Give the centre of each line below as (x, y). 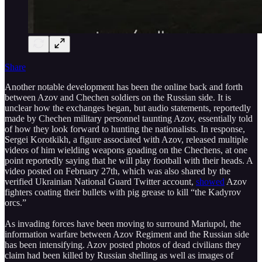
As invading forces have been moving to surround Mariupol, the (123, 223)
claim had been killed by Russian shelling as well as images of (119, 255)
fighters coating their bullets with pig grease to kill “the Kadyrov (123, 192)
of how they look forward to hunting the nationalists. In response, (125, 129)
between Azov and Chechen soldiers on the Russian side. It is (118, 97)
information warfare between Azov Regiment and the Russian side (127, 234)
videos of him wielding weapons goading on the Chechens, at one (126, 150)
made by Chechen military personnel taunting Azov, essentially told (129, 118)
